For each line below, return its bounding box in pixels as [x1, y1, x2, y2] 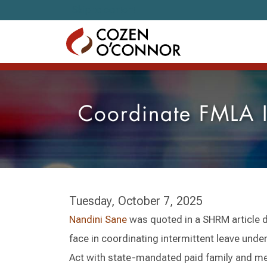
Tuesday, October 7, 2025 [69, 194, 203, 208]
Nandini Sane [69, 213, 127, 225]
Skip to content [72, 4, 135, 15]
